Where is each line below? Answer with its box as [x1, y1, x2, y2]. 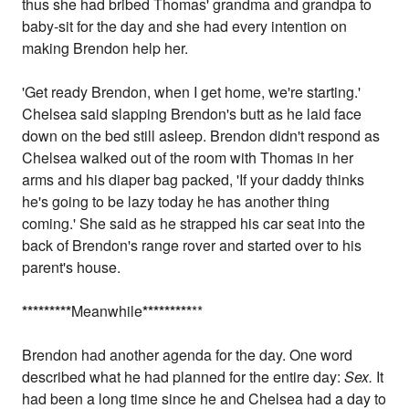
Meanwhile [71, 300, 143, 322]
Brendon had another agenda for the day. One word [22, 344, 353, 366]
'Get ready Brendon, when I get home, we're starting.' [22, 81, 362, 103]
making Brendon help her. [22, 37, 189, 59]
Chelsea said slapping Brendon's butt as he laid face [22, 103, 362, 125]
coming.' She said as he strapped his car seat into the [22, 213, 366, 235]
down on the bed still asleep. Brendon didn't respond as [22, 125, 381, 147]
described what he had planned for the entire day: [22, 366, 345, 388]
